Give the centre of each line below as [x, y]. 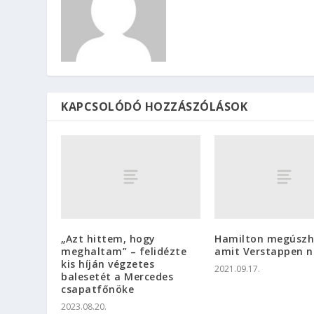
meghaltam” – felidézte [124, 252]
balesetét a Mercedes [117, 277]
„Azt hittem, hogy [108, 239]
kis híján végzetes [108, 264]
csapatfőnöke [98, 289]
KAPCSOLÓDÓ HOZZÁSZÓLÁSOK [155, 107]
